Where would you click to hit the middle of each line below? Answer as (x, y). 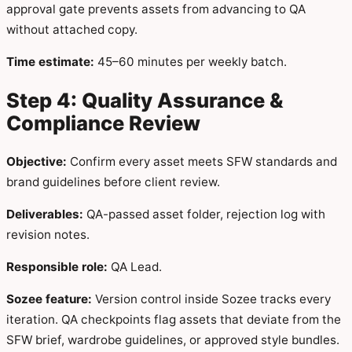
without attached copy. (72, 29)
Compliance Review (103, 123)
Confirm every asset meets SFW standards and (202, 161)
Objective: (37, 161)
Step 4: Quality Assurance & (145, 101)
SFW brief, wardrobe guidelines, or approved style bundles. (173, 340)
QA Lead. (135, 267)
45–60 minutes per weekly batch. (191, 62)
